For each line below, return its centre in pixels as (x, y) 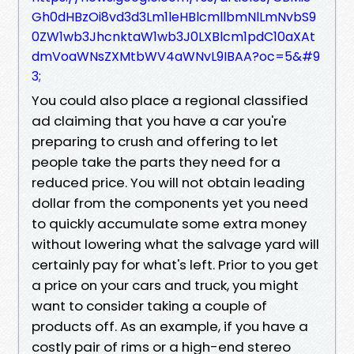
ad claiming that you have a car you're (159, 121)
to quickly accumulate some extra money (169, 223)
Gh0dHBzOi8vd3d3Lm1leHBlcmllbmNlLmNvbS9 (174, 17)
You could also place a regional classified (170, 100)
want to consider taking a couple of (149, 305)
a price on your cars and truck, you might (165, 285)
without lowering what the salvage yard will (175, 244)
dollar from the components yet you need (170, 203)
